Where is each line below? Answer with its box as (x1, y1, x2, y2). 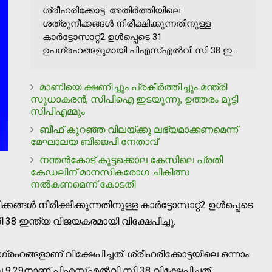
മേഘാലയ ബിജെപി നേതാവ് (30, 135, 158, 148)
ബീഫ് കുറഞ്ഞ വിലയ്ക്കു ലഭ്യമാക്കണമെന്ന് (39, 123, 238, 135)
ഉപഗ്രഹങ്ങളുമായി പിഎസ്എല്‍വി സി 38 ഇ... (42, 44, 237, 56)
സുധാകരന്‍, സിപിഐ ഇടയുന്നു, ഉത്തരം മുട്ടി (30, 93, 238, 105)
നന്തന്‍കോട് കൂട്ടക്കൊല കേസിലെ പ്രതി (39, 154, 223, 166)
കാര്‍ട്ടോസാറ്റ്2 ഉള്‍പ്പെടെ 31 (42, 31, 162, 42)
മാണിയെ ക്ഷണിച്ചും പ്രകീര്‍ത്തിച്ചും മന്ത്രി (39, 81, 227, 93)
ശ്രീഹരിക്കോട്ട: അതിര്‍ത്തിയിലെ (42, 4, 180, 16)
